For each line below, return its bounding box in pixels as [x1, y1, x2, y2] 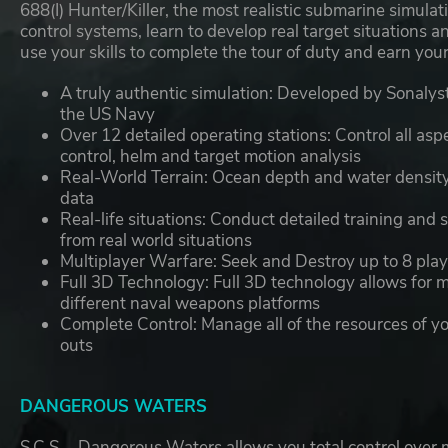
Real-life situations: [60, 208, 207, 231]
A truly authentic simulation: [60, 82, 274, 105]
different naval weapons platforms [60, 292, 321, 315]
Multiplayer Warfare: [60, 250, 218, 273]
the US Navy [60, 103, 156, 126]
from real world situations [60, 229, 253, 252]
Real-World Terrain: [60, 166, 209, 189]
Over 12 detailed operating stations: [60, 124, 332, 147]
